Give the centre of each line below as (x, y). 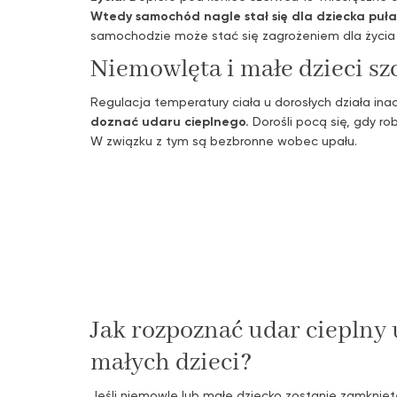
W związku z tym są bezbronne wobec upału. (224, 140)
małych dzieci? (171, 362)
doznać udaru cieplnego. (170, 121)
